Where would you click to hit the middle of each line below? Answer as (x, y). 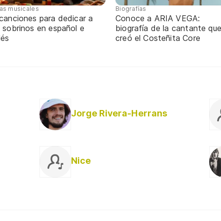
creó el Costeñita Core (158, 38)
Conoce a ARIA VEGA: (158, 18)
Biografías (131, 8)
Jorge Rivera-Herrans (119, 113)
